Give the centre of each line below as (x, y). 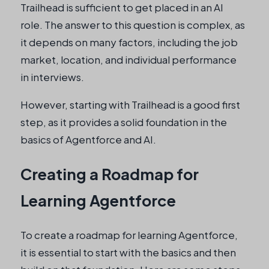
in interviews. (52, 77)
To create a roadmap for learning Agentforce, (129, 235)
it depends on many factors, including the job (129, 42)
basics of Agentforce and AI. (88, 139)
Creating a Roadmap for (110, 174)
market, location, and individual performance (128, 59)
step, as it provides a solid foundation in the (124, 122)
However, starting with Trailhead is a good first (130, 104)
